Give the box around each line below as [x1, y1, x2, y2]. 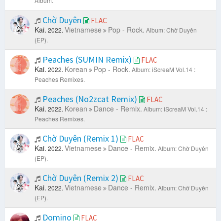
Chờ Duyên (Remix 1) [40, 133, 120, 145]
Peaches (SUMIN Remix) [40, 54, 134, 66]
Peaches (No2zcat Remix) [40, 93, 139, 105]
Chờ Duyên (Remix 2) [40, 172, 120, 184]
